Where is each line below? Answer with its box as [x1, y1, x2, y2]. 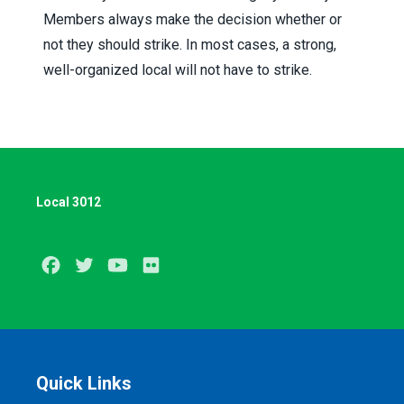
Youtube [132, 257, 182, 274]
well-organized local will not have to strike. [43, 61, 312, 78]
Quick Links [36, 372, 132, 394]
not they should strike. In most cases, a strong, [43, 36, 336, 53]
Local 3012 [36, 195, 101, 209]
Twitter [98, 257, 142, 274]
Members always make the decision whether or [43, 11, 342, 28]
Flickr [165, 257, 199, 274]
